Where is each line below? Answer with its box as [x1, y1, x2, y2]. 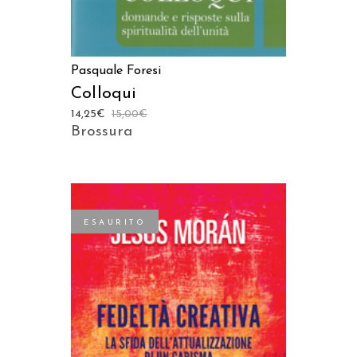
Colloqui [71, 85, 137, 103]
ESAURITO [84, 218, 146, 228]
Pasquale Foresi [71, 65, 161, 78]
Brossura [71, 124, 132, 140]
